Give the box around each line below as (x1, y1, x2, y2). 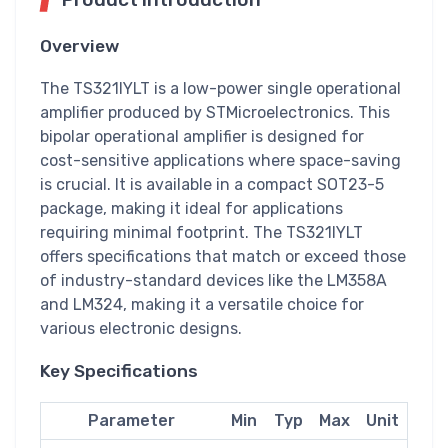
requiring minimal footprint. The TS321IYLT (40, 222, 363, 242)
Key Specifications (40, 360, 198, 381)
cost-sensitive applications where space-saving (40, 150, 401, 170)
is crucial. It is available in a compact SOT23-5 (40, 174, 384, 194)
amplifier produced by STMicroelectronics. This (40, 102, 390, 122)
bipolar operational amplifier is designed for (40, 126, 364, 146)
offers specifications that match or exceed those (40, 246, 406, 266)
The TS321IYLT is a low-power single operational (40, 78, 401, 98)
